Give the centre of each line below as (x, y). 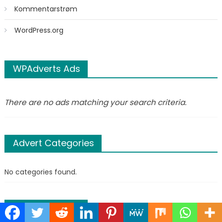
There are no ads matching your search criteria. (95, 103)
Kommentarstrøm (46, 9)
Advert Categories (53, 143)
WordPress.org (39, 30)
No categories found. (40, 172)
